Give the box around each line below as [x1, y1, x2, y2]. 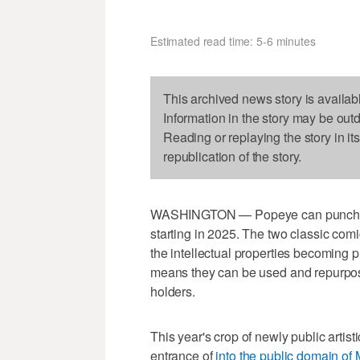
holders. [150, 281, 195, 301]
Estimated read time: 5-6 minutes [150, 32, 316, 49]
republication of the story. [163, 146, 302, 166]
